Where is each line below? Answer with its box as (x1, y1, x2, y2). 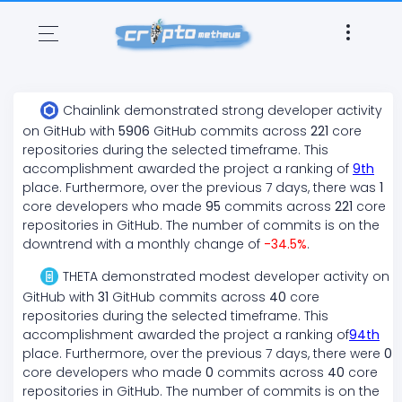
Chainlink (63, 101, 120, 120)
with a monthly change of (92, 235, 264, 254)
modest (199, 267, 250, 286)
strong (222, 101, 264, 120)
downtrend (22, 235, 92, 254)
